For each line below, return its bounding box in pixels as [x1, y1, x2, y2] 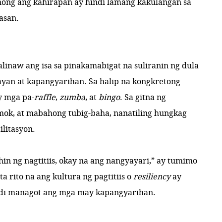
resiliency [133, 171, 171, 182]
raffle [34, 92, 56, 103]
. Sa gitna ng [120, 92, 166, 103]
